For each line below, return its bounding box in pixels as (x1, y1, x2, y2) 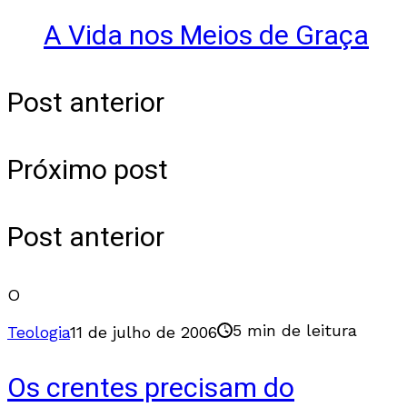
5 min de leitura (233, 320, 357, 340)
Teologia (7, 322, 70, 342)
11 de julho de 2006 (70, 322, 217, 342)
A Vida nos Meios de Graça (44, 15, 369, 56)
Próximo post (7, 150, 168, 191)
